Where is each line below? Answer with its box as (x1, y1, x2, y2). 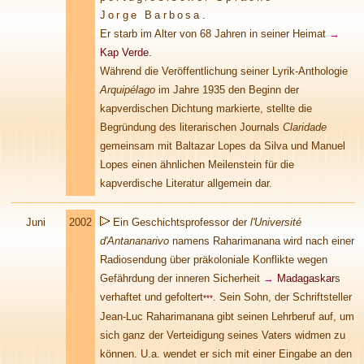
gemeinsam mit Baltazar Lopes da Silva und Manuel (100, 140, 345, 152)
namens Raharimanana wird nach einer (169, 235, 354, 247)
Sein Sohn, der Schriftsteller (216, 291, 352, 303)
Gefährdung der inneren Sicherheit (100, 272, 263, 284)
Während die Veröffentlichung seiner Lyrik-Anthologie (100, 65, 348, 77)
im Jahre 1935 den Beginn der (155, 84, 299, 96)
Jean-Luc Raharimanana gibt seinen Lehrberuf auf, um (100, 310, 354, 323)
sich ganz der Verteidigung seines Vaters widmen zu (100, 329, 345, 341)
